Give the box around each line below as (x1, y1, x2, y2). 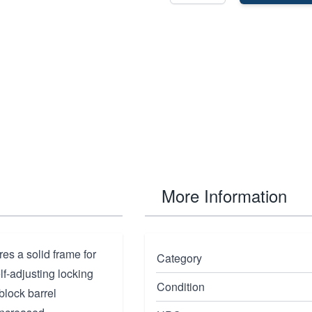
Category (157, 250, 202, 266)
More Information (162, 183, 287, 208)
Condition (157, 279, 205, 295)
